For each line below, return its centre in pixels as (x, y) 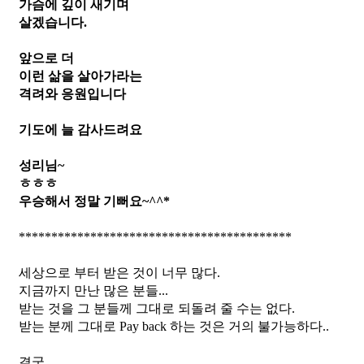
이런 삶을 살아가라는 (80, 76)
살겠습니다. (53, 22)
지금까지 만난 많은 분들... (93, 290)
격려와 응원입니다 (72, 93)
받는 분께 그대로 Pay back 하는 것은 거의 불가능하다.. (174, 326)
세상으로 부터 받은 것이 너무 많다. (119, 272)
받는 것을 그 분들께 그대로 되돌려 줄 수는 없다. (157, 308)
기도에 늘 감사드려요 (80, 129)
